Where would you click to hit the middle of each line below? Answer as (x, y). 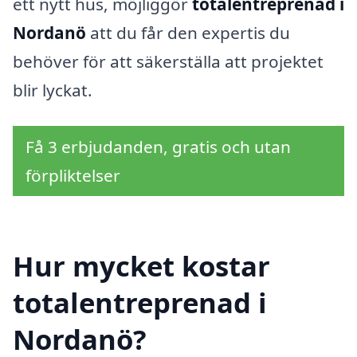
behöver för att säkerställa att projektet (168, 61)
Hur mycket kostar (141, 266)
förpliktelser (73, 176)
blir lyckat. (53, 90)
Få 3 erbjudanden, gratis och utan (158, 147)
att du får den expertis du (188, 32)
